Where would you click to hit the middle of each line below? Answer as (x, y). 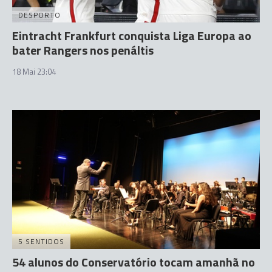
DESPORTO (39, 15)
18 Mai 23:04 (34, 71)
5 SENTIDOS (41, 241)
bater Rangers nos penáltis (83, 50)
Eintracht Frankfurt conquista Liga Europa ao (132, 35)
